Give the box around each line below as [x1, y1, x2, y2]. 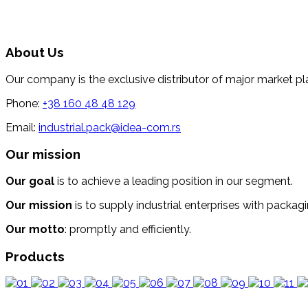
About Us [5, 44, 64, 60]
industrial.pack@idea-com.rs [38, 120, 181, 134]
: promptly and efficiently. [65, 222, 191, 236]
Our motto [5, 222, 65, 236]
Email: [5, 120, 38, 134]
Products [5, 248, 65, 264]
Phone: [5, 96, 43, 110]
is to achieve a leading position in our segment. [54, 174, 293, 188]
